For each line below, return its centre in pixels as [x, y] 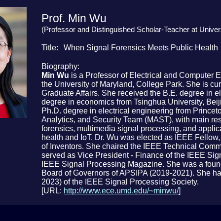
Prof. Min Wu [74, 18]
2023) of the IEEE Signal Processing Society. [120, 182]
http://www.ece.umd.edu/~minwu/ [121, 190]
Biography [59, 66]
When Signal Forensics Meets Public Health [141, 47]
